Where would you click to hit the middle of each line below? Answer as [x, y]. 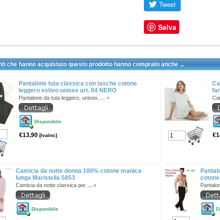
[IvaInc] [48, 135]
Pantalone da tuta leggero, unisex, [60, 98]
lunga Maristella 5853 [45, 178]
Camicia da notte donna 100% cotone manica [79, 171]
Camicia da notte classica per [52, 185]
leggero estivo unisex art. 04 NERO [68, 90]
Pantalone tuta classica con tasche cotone [78, 83]
